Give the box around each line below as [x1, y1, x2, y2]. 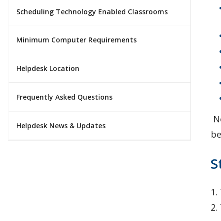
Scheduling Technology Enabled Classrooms [16, 6, 168, 16]
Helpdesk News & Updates [16, 120, 106, 130]
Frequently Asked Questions [16, 92, 112, 102]
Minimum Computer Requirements [16, 35, 137, 45]
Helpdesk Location [16, 64, 79, 74]
